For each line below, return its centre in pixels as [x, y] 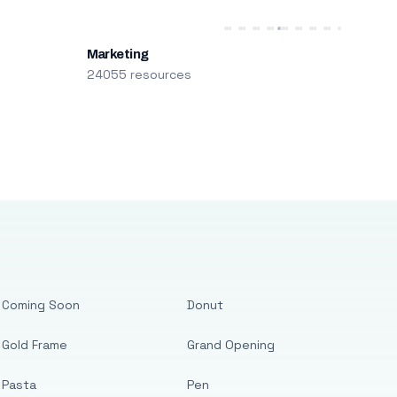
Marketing [117, 54]
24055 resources [139, 74]
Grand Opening [231, 345]
